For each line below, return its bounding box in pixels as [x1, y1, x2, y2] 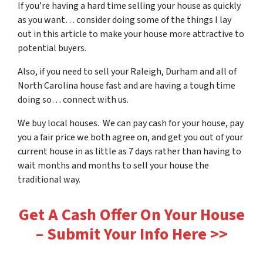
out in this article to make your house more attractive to [18, 27, 244, 41]
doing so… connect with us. [18, 93, 129, 106]
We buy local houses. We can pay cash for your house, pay [18, 116, 244, 130]
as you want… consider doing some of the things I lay [18, 13, 231, 26]
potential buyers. [18, 41, 86, 55]
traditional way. [18, 173, 80, 186]
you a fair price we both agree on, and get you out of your [18, 130, 243, 144]
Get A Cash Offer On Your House [18, 203, 245, 227]
